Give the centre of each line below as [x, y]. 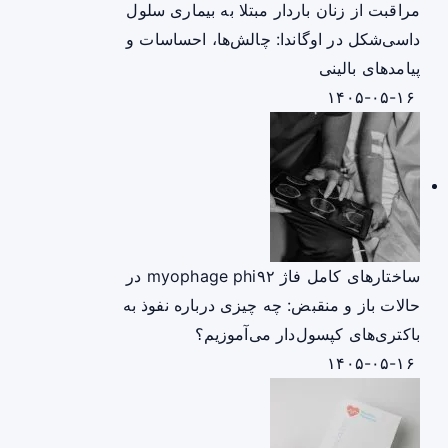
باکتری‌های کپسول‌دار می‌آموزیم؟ [307, 334]
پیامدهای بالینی [369, 68]
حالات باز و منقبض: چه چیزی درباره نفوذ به [271, 305]
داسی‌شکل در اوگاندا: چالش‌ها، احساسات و [273, 39]
